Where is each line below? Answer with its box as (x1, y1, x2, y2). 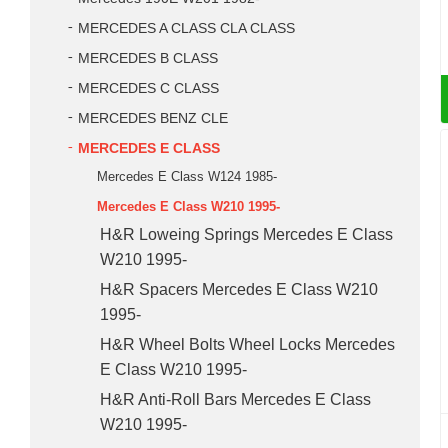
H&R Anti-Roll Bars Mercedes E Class (100, 391, 371, 408)
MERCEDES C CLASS (78, 81, 219, 96)
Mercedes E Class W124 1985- (97, 169, 277, 184)
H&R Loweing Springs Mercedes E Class (100, 226, 393, 243)
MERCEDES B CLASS (78, 51, 218, 66)
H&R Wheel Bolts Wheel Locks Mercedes (100, 336, 395, 353)
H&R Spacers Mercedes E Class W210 (100, 281, 378, 298)
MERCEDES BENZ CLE (78, 111, 228, 126)
